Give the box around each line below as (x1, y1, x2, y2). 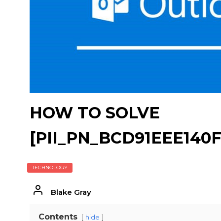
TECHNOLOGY (32, 164, 68, 171)
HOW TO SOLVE (30, 103, 160, 122)
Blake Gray (50, 187, 91, 197)
